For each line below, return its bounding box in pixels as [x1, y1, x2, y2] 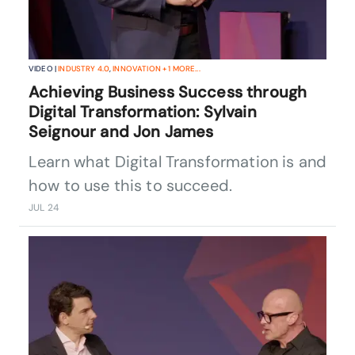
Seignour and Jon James [29, 121, 214, 143]
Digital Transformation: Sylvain [29, 101, 257, 123]
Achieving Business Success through [29, 82, 307, 103]
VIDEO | [29, 63, 59, 74]
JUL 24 [29, 201, 59, 215]
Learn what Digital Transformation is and [29, 151, 326, 173]
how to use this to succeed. [29, 175, 233, 197]
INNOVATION [113, 63, 161, 74]
